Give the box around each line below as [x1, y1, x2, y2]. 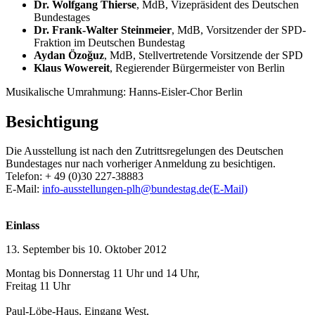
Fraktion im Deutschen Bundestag [34, 36, 185, 49]
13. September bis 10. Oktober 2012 [6, 243, 167, 256]
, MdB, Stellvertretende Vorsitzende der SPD [104, 49, 303, 61]
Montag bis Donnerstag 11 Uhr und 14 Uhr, [6, 267, 200, 280]
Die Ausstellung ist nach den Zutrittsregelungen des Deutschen [6, 145, 283, 157]
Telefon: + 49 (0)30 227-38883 [6, 170, 143, 183]
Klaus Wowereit [34, 61, 110, 74]
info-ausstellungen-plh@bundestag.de [42, 183, 210, 195]
